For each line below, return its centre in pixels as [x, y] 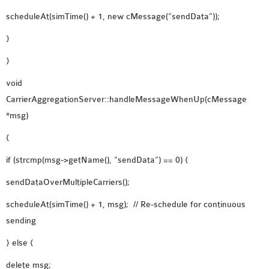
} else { [20, 243]
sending [21, 221]
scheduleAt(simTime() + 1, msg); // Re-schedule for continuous [126, 204]
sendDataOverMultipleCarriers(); [68, 182]
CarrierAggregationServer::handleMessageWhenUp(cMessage [126, 99]
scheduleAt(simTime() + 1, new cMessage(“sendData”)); [113, 17]
